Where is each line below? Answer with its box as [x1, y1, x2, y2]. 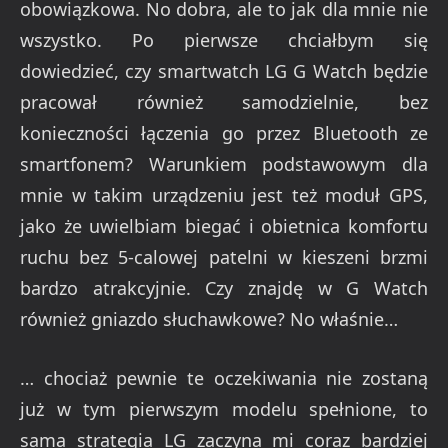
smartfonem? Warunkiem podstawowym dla [20, 152, 428, 177]
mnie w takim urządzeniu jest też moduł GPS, [20, 183, 428, 208]
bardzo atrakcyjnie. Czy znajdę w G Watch [20, 276, 428, 301]
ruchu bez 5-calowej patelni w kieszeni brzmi [20, 245, 428, 270]
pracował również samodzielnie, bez [20, 90, 428, 115]
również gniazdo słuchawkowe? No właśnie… [20, 307, 398, 332]
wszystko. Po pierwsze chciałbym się [20, 28, 428, 53]
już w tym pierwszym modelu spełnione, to [20, 396, 428, 421]
